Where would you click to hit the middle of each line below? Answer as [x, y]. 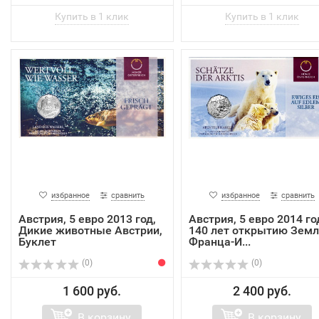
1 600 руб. [92, 291]
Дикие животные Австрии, [90, 231]
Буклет [37, 242]
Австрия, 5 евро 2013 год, [87, 219]
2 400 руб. [262, 291]
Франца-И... [219, 242]
